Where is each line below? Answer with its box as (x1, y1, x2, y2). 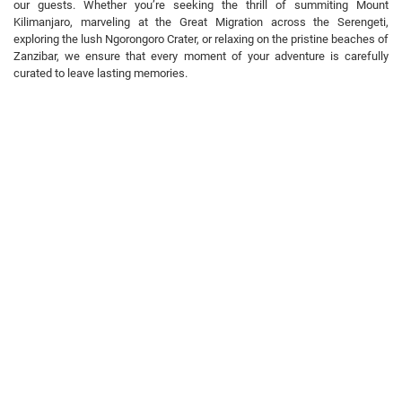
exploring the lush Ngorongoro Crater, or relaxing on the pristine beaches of (13, 32, 389, 46)
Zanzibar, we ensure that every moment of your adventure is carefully (13, 49, 389, 63)
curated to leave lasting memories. (13, 66, 188, 80)
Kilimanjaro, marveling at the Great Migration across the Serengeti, (13, 15, 389, 29)
